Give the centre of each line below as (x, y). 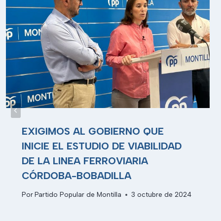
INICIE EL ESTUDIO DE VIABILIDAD (102, 146)
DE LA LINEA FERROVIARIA (85, 161)
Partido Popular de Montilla (78, 195)
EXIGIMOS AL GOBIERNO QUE (93, 131)
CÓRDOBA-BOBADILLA (76, 175)
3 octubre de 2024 (162, 195)
